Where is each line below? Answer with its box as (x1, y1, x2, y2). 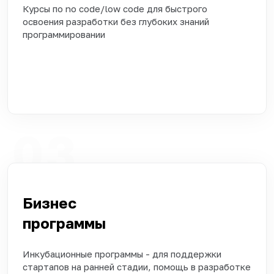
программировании (23, 28, 115, 40)
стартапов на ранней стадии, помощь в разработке (23, 261, 251, 272)
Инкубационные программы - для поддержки (23, 248, 221, 259)
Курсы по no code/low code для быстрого (23, 2, 207, 14)
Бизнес (23, 193, 76, 212)
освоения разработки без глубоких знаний (23, 15, 209, 27)
